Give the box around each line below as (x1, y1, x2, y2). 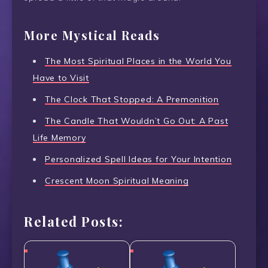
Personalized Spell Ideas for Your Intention (45, 154, 232, 165)
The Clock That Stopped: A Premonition (45, 94, 219, 105)
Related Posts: (24, 212, 123, 230)
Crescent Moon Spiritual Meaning (45, 175, 189, 187)
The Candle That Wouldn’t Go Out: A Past (45, 115, 229, 127)
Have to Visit (33, 72, 89, 84)
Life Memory (33, 132, 86, 144)
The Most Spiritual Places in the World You (45, 56, 232, 67)
